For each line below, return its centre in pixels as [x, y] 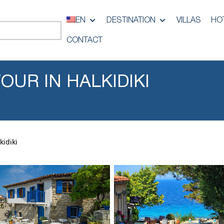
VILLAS [189, 20]
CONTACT [85, 40]
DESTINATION [131, 20]
